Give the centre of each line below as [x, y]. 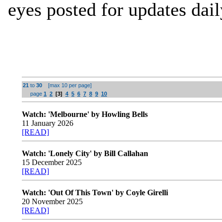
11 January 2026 [48, 123]
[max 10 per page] [68, 85]
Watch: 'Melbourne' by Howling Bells [85, 114]
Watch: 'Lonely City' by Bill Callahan [85, 153]
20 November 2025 [52, 201]
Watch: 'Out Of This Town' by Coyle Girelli [95, 193]
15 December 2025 [52, 162]
